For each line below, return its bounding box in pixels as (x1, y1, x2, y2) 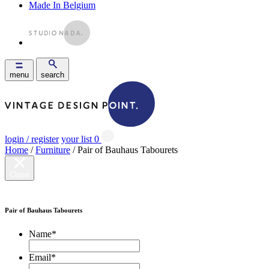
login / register (5, 134, 59, 144)
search (41, 70, 64, 79)
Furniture (35, 145, 70, 155)
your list (61, 134, 92, 144)
